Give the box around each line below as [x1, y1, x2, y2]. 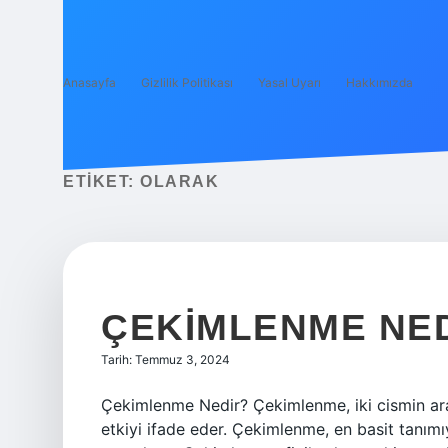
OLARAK [140, 173, 219, 190]
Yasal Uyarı [258, 75, 321, 90]
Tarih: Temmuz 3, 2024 [101, 352, 230, 367]
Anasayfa [63, 75, 116, 90]
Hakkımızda [346, 75, 413, 90]
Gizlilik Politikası [141, 75, 233, 90]
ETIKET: [63, 173, 140, 190]
